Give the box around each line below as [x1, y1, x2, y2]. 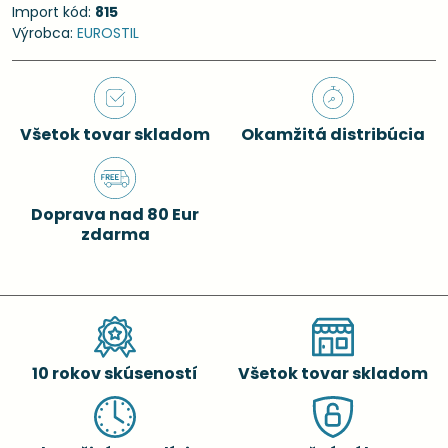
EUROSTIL [77, 23, 139, 43]
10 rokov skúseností [32, 362, 198, 385]
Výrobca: [12, 23, 77, 43]
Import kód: [12, 2, 95, 22]
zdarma [80, 223, 150, 246]
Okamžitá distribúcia [241, 123, 425, 146]
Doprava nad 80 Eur [31, 203, 199, 226]
